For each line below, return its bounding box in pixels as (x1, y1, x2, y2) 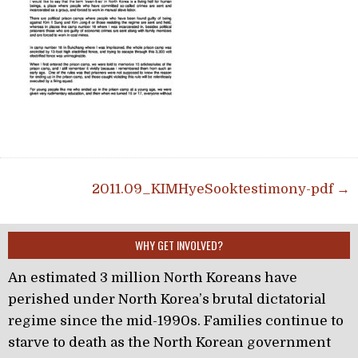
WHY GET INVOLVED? (135, 236, 223, 253)
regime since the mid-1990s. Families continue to (8, 312, 344, 328)
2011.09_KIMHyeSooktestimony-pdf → (92, 181, 350, 197)
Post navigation (7, 173, 149, 200)
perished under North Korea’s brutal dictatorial (8, 291, 326, 307)
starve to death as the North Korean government (8, 334, 331, 350)
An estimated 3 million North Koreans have (8, 269, 297, 285)
